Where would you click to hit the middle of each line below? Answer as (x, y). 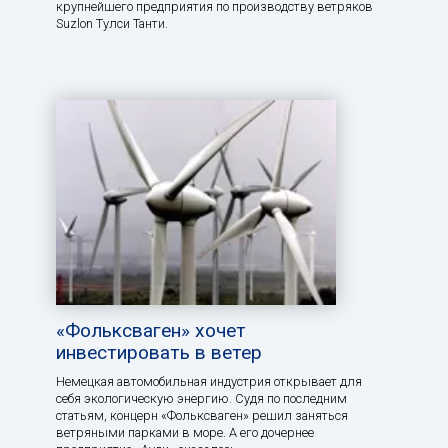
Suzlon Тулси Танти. (112, 23)
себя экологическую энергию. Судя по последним (201, 399)
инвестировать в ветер (159, 353)
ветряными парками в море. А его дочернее (185, 433)
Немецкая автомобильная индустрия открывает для (209, 382)
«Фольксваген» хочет (151, 331)
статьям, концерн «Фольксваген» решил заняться (202, 416)
